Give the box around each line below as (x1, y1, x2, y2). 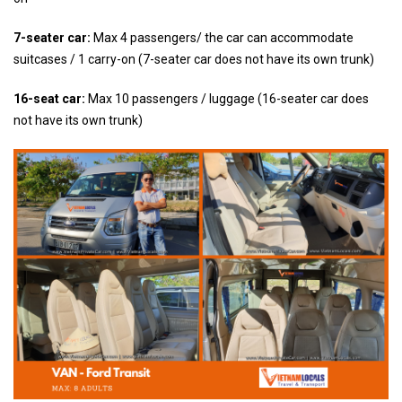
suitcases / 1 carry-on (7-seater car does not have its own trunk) (13, 52, 374, 66)
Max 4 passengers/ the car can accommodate (91, 31, 354, 45)
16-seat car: (13, 92, 88, 106)
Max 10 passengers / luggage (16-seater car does (88, 92, 369, 106)
